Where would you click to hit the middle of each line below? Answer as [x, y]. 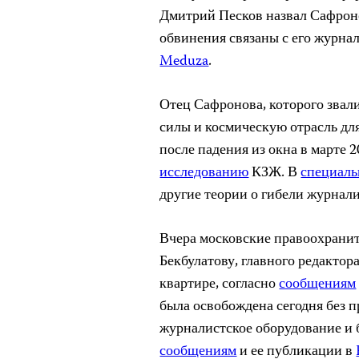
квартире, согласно [220, 284]
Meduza [184, 62]
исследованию [204, 173]
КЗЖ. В [275, 173]
